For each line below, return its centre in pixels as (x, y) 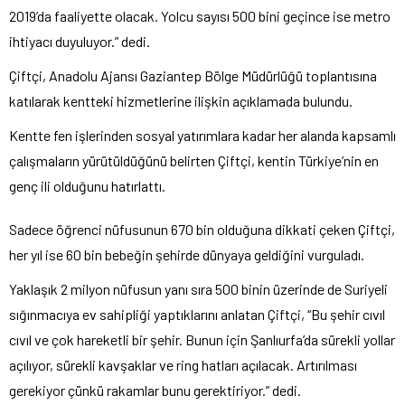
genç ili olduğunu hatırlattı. (87, 185)
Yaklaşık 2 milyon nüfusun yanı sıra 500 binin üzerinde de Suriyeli (198, 288)
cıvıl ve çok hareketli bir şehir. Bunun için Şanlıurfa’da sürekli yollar (202, 339)
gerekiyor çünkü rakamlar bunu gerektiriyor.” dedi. (155, 390)
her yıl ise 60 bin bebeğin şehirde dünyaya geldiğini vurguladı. (187, 254)
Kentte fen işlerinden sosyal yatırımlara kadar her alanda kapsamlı (202, 135)
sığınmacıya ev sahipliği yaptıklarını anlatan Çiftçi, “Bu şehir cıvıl (197, 314)
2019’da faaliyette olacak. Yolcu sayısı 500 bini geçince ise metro (200, 15)
